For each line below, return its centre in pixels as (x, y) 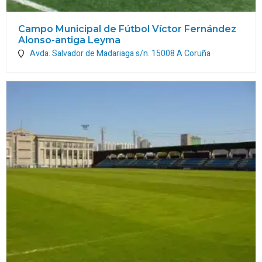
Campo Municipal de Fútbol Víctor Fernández (127, 29)
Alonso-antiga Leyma (69, 40)
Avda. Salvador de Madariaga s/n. (91, 53)
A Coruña (194, 53)
